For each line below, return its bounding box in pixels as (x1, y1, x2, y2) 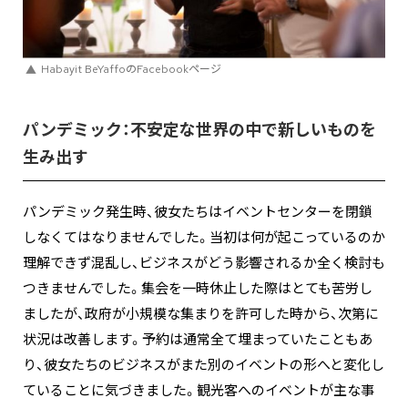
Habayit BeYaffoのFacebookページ (41, 61, 221, 76)
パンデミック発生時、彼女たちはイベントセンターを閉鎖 (23, 202, 372, 221)
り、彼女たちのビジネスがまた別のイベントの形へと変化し (23, 355, 384, 374)
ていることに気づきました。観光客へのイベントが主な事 (23, 381, 374, 400)
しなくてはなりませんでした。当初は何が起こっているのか (23, 228, 385, 247)
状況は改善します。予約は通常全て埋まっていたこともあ (23, 330, 372, 349)
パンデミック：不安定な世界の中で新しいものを (23, 118, 376, 140)
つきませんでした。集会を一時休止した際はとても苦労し (23, 279, 372, 298)
